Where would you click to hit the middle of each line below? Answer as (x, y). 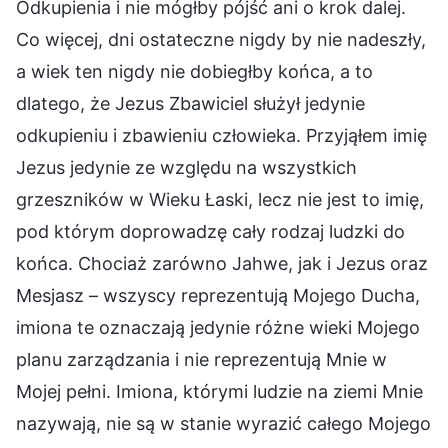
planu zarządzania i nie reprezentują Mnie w (201, 359)
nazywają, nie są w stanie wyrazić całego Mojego (223, 423)
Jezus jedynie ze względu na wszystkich (186, 167)
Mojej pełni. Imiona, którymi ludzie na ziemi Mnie (219, 391)
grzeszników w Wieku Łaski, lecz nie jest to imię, (220, 199)
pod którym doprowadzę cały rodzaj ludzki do (210, 231)
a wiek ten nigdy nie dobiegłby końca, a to (194, 71)
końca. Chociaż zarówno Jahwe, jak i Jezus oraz (222, 263)
